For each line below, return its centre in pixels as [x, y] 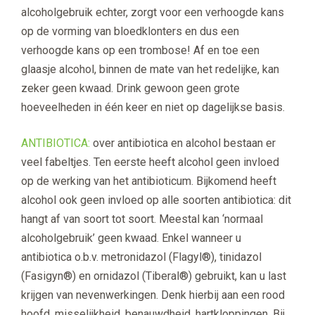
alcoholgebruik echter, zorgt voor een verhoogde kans [153, 13]
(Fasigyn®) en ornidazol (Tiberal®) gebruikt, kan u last [154, 276]
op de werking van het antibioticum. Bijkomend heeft [149, 181]
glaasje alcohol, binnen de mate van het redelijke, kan [150, 70]
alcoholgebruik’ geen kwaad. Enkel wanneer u [131, 238]
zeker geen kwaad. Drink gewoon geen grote [130, 89]
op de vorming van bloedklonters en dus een [130, 32]
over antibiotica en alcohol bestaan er [184, 143]
